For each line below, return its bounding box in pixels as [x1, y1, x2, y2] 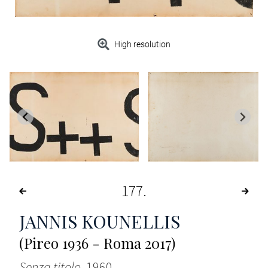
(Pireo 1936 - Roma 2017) [19, 233, 175, 253]
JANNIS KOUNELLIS [19, 209, 180, 234]
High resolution [114, 39, 171, 50]
